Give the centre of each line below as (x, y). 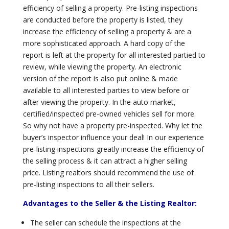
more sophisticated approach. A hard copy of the (104, 43)
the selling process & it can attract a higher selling (105, 161)
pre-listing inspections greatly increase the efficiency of (113, 149)
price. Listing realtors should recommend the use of (108, 173)
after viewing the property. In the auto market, (99, 102)
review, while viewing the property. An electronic (102, 67)
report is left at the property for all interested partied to (114, 55)
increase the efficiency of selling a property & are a (107, 31)
